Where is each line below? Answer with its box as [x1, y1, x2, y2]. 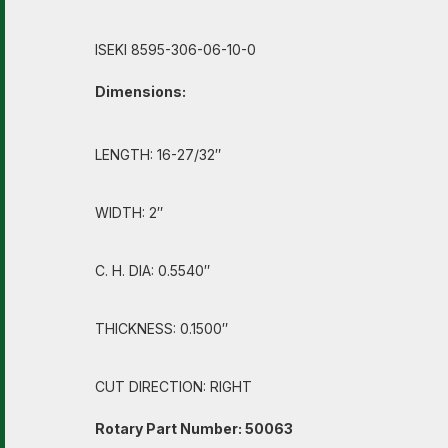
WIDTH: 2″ [95, 204, 163, 221]
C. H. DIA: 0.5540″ [95, 262, 210, 279]
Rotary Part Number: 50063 [95, 420, 293, 437]
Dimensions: [95, 83, 186, 100]
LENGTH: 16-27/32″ [95, 146, 221, 163]
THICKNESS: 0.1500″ [95, 320, 228, 337]
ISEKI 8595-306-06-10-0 [95, 41, 256, 58]
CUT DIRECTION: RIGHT [95, 378, 252, 395]
